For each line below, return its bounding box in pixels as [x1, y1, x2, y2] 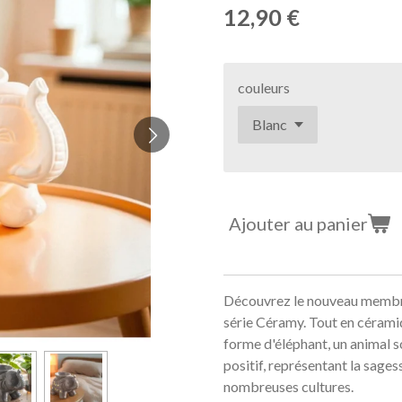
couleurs [238, 78, 290, 96]
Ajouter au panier [229, 212, 368, 234]
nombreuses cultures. [223, 377, 354, 395]
